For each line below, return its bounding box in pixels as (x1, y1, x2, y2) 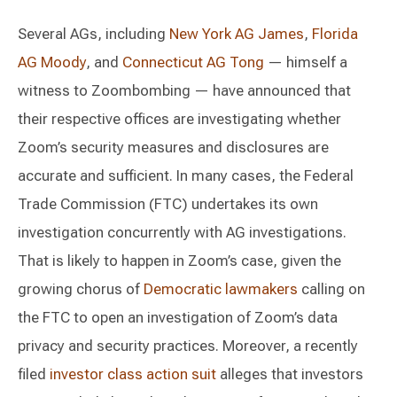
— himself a (264, 53, 347, 71)
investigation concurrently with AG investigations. (18, 223, 346, 241)
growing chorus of (18, 280, 144, 298)
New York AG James (169, 25, 304, 43)
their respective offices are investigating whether (18, 110, 341, 128)
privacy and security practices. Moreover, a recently (18, 337, 358, 354)
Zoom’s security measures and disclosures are (18, 138, 329, 156)
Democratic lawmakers (144, 280, 298, 298)
